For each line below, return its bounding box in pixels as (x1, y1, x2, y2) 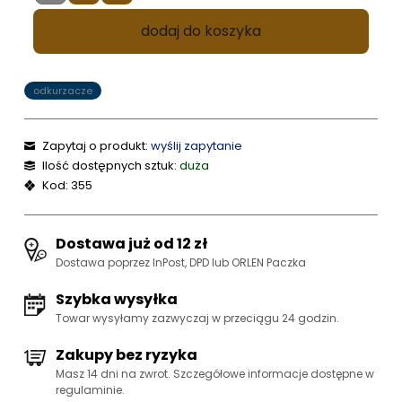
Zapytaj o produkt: (42, 136, 152, 154)
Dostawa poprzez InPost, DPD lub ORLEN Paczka (56, 254, 307, 270)
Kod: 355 (42, 176, 93, 194)
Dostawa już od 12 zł (56, 232, 208, 254)
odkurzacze (33, 83, 93, 98)
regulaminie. (56, 381, 126, 398)
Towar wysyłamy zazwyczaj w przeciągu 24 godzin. (56, 310, 340, 326)
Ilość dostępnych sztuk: (42, 156, 180, 174)
